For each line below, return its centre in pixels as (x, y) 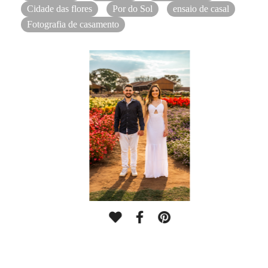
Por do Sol (133, 8)
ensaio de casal (201, 8)
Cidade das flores (60, 8)
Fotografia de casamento (73, 24)
